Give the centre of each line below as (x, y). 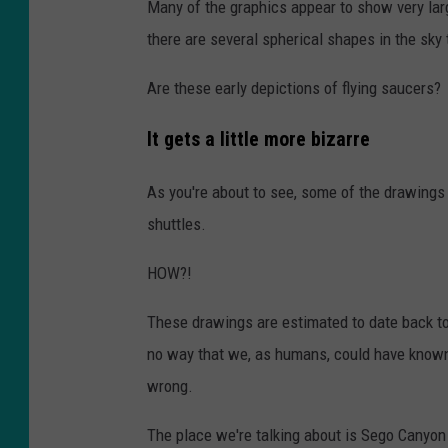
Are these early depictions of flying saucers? (294, 87)
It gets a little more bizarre (258, 139)
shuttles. (176, 223)
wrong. (170, 385)
